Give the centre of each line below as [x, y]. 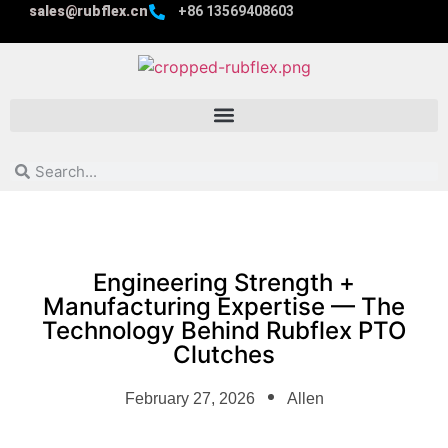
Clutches [224, 354]
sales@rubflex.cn [88, 11]
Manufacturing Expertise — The [224, 306]
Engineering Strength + [224, 282]
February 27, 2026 [189, 398]
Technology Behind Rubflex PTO [224, 330]
